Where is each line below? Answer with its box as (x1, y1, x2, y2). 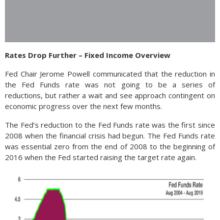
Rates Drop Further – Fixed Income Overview (5, 50, 170, 60)
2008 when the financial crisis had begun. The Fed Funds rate (5, 131, 215, 141)
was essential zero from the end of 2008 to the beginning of (5, 141, 215, 152)
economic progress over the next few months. (5, 101, 162, 111)
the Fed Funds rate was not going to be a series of (5, 80, 215, 90)
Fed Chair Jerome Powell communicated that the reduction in (5, 69, 215, 79)
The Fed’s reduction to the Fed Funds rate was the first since (5, 120, 215, 130)
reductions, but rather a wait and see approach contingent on (5, 90, 215, 101)
